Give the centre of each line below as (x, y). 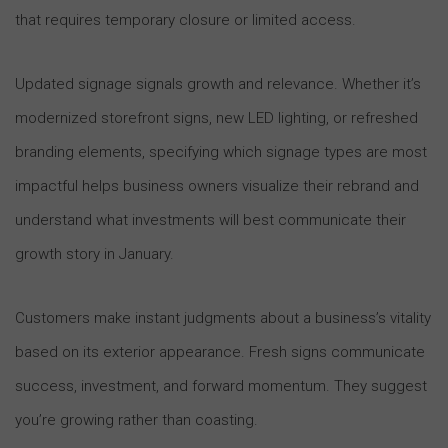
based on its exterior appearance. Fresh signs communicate (220, 351)
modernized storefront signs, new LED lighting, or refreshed (216, 117)
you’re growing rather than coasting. (136, 419)
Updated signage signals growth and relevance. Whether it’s (218, 83)
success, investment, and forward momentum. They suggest (221, 385)
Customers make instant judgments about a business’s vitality (223, 317)
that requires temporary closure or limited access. (185, 19)
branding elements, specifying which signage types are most (221, 151)
